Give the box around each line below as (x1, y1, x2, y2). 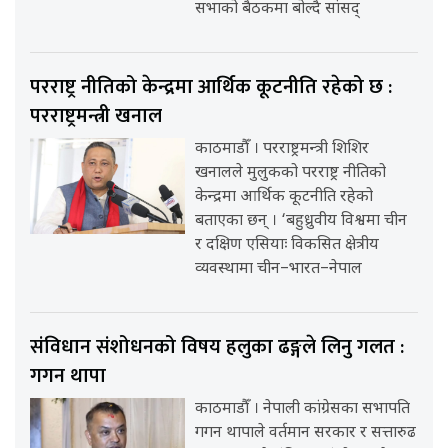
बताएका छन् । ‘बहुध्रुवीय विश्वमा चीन (195, 211, 408, 233)
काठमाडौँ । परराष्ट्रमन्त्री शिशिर (195, 139, 370, 161)
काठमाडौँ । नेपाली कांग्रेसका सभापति (195, 399, 411, 421)
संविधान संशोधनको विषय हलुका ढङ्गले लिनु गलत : (30, 330, 404, 365)
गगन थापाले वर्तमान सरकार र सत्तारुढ (195, 423, 417, 445)
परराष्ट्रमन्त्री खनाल (30, 99, 162, 134)
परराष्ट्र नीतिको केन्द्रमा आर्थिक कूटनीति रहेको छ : (30, 70, 392, 105)
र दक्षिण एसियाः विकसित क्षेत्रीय (195, 235, 380, 257)
